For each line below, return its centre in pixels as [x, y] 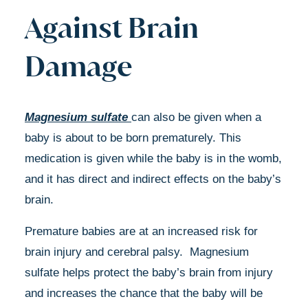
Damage [78, 66]
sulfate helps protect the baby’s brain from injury [149, 272]
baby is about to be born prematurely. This [133, 137]
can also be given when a [196, 117]
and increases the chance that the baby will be [144, 293]
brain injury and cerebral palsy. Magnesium [137, 252]
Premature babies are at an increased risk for [141, 231]
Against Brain [112, 27]
